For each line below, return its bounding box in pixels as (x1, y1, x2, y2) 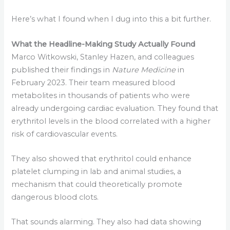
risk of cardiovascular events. (11, 129, 118, 139)
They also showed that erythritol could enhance (11, 154, 192, 163)
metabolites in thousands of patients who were (11, 90, 190, 100)
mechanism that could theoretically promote (11, 179, 183, 189)
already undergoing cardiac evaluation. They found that (11, 103, 219, 113)
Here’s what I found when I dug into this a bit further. (11, 14, 212, 24)
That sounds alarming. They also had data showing (11, 217, 202, 227)
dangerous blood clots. (11, 192, 99, 202)
